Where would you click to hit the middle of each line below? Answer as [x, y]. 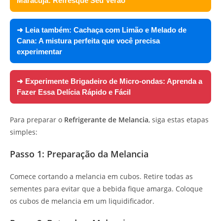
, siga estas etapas [179, 119]
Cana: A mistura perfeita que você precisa [88, 40]
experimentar [39, 51]
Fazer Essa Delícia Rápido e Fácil [74, 92]
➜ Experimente [44, 81]
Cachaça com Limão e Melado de [130, 30]
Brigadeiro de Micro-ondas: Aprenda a [136, 81]
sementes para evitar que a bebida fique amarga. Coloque [106, 188]
